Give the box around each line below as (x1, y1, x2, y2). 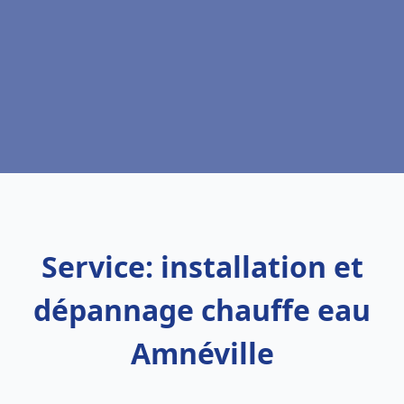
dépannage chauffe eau (33, 290, 371, 329)
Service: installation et (41, 247, 363, 286)
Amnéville (130, 334, 274, 372)
